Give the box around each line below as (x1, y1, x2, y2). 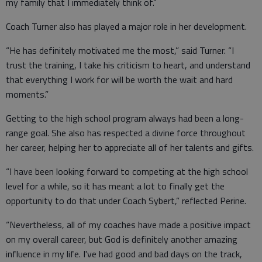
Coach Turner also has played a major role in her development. (6, 19, 247, 34)
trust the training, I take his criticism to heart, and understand (6, 58, 250, 73)
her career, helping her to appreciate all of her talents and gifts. (6, 140, 254, 155)
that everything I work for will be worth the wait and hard (6, 73, 233, 87)
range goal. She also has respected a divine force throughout (6, 126, 246, 140)
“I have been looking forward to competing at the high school (6, 164, 248, 179)
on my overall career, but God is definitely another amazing (6, 232, 237, 247)
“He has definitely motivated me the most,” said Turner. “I (6, 43, 234, 58)
